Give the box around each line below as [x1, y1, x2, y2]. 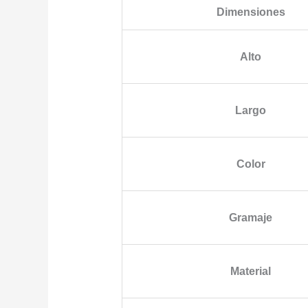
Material [230, 265, 272, 277]
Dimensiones [216, 5, 285, 18]
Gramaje [229, 211, 273, 223]
